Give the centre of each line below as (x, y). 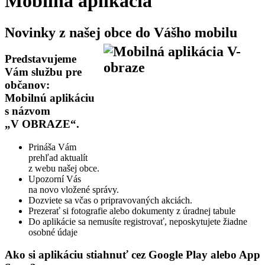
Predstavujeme (41, 59)
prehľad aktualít (58, 157)
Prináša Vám (52, 147)
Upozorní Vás (55, 179)
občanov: (27, 85)
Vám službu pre (43, 72)
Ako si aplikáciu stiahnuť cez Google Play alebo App (132, 255)
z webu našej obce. (64, 168)
